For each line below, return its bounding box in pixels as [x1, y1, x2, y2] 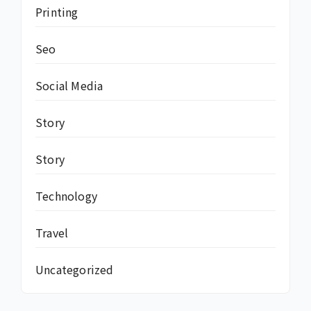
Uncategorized [35, 261, 114, 278]
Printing [35, 3, 78, 21]
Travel [35, 224, 69, 242]
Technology [35, 187, 97, 205]
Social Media [35, 77, 103, 94]
